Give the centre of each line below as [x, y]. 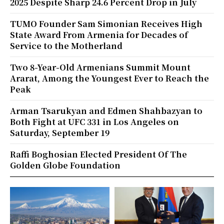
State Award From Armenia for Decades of [99, 35]
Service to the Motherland [66, 46]
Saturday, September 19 [60, 133]
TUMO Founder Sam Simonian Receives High [106, 24]
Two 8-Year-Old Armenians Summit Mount [100, 67]
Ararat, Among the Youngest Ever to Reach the [109, 78]
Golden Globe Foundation [65, 165]
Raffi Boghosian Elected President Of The [98, 154]
